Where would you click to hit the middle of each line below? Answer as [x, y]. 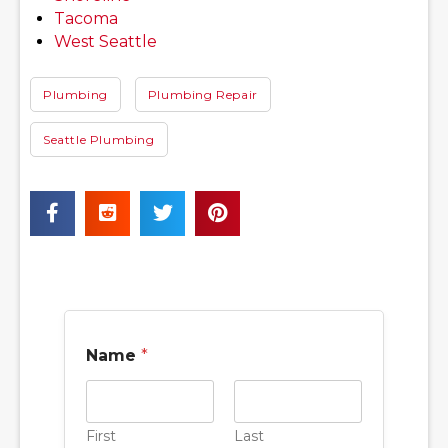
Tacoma [86, 18]
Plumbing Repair [202, 94]
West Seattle [105, 41]
